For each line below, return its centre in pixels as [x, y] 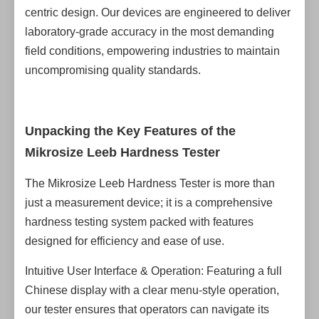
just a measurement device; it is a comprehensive [149, 203]
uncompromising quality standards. [113, 70]
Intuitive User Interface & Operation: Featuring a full [153, 271]
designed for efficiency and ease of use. [125, 241]
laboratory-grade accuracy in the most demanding [150, 32]
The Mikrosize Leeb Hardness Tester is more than [150, 183]
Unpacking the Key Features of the [130, 131]
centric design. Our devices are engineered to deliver [158, 12]
